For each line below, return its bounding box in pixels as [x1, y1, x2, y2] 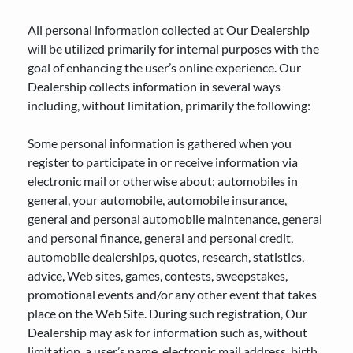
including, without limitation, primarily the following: [28, 98, 310, 113]
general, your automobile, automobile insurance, [28, 192, 287, 207]
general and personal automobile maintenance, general [28, 211, 322, 226]
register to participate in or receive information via [28, 154, 298, 169]
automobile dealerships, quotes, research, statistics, [28, 249, 304, 264]
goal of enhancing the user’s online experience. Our [28, 60, 301, 75]
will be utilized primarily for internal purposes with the [28, 41, 319, 56]
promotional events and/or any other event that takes [28, 287, 317, 302]
